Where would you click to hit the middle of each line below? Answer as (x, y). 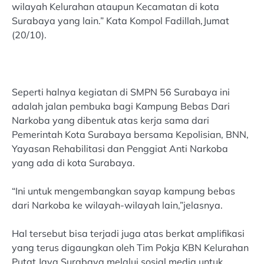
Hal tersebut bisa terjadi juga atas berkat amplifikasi (128, 233)
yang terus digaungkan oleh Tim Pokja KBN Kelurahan (130, 247)
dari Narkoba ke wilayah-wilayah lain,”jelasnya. (117, 205)
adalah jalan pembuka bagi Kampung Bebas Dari (121, 106)
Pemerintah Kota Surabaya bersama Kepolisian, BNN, (130, 134)
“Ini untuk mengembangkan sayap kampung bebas (123, 191)
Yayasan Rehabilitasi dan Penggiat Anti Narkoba (120, 148)
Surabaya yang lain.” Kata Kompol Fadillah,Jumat (121, 21)
